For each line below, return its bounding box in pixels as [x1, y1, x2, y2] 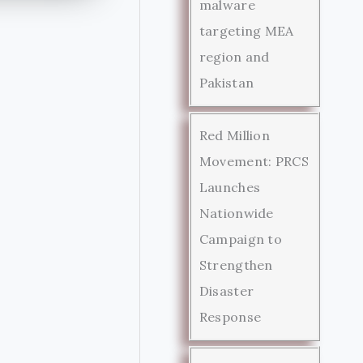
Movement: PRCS [199, 152, 309, 169]
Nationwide [199, 204, 274, 221]
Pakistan [199, 74, 254, 91]
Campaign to [199, 230, 283, 247]
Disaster [199, 282, 254, 299]
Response [199, 308, 262, 325]
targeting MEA [199, 22, 294, 39]
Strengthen [199, 256, 273, 273]
